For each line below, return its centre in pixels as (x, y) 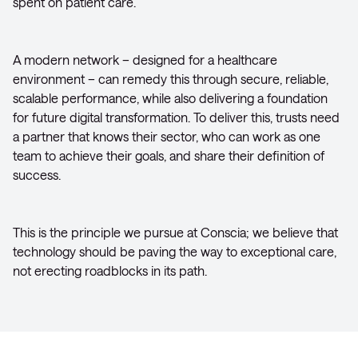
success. (37, 175)
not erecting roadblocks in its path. (110, 270)
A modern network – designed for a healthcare (145, 60)
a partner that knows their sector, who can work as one (167, 136)
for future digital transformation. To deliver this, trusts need (176, 117)
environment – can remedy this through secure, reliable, (171, 79)
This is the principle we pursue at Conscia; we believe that (175, 232)
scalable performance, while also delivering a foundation (170, 98)
